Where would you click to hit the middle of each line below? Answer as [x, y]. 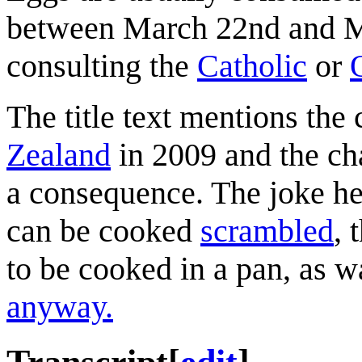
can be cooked [103, 230]
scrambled [267, 230]
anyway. [60, 306]
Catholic [252, 65]
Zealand [59, 154]
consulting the [102, 65]
